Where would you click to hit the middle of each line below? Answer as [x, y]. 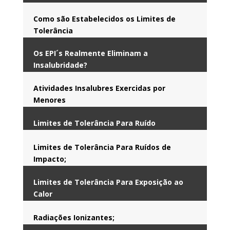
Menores [50, 100]
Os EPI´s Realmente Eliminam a [90, 53]
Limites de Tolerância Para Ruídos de [102, 147]
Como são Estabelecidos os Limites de [104, 18]
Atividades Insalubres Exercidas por [99, 88]
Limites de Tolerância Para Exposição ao [108, 182]
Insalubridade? [60, 65]
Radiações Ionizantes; [74, 217]
